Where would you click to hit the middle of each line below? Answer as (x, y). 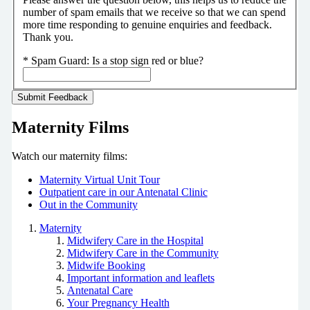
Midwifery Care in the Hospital (135, 241)
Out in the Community (88, 205)
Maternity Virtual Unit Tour (99, 180)
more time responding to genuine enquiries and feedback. (147, 24)
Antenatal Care (100, 291)
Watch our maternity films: (69, 156)
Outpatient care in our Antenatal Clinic (123, 192)
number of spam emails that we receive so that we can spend (154, 12)
